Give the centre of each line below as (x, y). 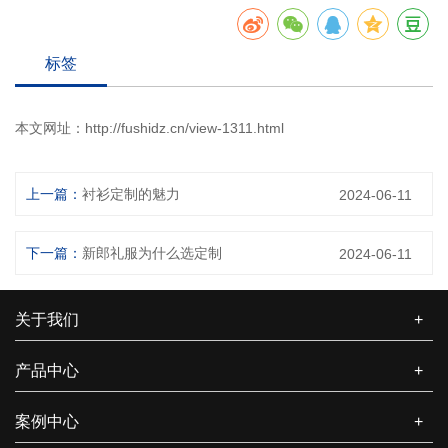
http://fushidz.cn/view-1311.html (184, 128)
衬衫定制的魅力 (131, 194)
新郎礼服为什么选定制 (152, 253)
